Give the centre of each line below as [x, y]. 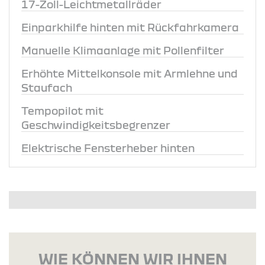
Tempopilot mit [62, 110]
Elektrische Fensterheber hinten [108, 148]
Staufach [47, 87]
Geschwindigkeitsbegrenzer [96, 125]
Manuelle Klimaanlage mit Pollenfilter [123, 50]
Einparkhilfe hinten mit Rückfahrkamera [130, 27]
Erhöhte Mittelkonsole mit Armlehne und [130, 73]
